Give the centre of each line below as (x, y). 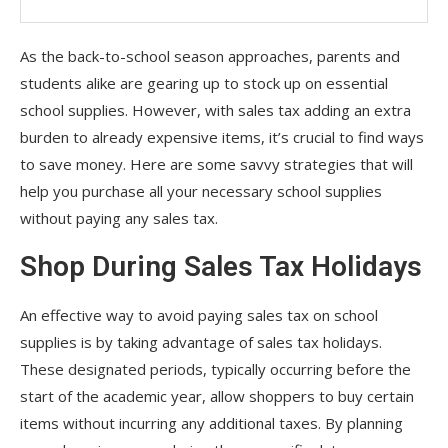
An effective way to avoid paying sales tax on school (199, 314)
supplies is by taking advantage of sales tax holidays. (201, 341)
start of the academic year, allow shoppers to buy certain (217, 395)
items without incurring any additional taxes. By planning (211, 422)
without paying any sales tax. (119, 217)
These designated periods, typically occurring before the (215, 368)
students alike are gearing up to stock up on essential (204, 82)
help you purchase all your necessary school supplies (201, 190)
